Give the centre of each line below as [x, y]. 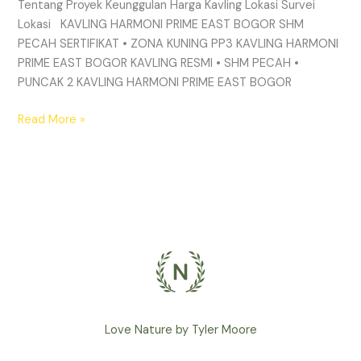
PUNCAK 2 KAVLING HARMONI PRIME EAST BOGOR [155, 82]
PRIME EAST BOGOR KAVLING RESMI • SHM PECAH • [159, 63]
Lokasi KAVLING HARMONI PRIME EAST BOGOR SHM [161, 24]
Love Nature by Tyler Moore [180, 330]
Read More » [52, 119]
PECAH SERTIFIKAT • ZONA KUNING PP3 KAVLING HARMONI [178, 44]
